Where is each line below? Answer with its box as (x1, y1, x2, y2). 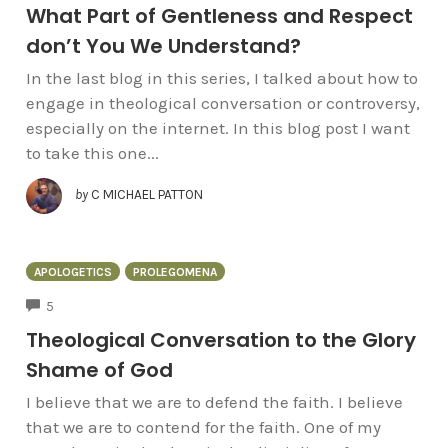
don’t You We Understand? (25, 31, 301, 60)
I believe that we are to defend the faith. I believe (25, 392, 403, 413)
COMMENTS (53, 297, 125, 312)
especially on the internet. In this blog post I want (25, 117, 410, 138)
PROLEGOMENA (132, 264, 217, 279)
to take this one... (25, 142, 159, 163)
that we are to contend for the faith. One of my (25, 417, 381, 438)
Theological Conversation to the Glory (25, 326, 416, 355)
